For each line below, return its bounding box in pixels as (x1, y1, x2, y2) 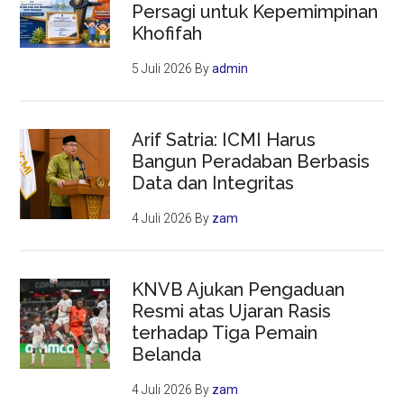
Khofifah (132, 23, 203, 45)
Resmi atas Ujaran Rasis (132, 300, 332, 323)
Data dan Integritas (132, 172, 295, 195)
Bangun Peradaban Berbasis (132, 151, 371, 173)
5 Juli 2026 (132, 61, 193, 77)
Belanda (132, 344, 202, 366)
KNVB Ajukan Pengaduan (132, 279, 345, 301)
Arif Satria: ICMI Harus (132, 129, 317, 151)
